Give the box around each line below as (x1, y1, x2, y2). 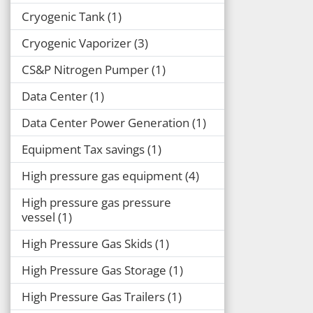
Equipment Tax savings (22, 140, 145, 157)
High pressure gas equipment (22, 167, 182, 184)
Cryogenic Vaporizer (22, 34, 131, 51)
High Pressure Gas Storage (22, 261, 166, 278)
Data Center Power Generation (22, 114, 189, 131)
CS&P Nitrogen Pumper (22, 61, 149, 78)
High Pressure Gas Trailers (22, 288, 165, 305)
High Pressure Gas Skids (22, 235, 152, 252)
